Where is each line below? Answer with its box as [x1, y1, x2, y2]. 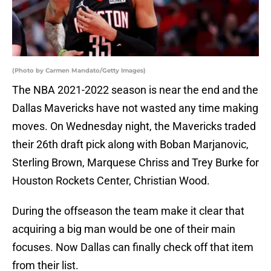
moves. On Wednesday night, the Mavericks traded [12, 120, 256, 133]
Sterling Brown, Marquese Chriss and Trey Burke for [12, 156, 259, 169]
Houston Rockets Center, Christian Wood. [12, 174, 210, 188]
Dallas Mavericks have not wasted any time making [12, 102, 258, 115]
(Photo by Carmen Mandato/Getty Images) [12, 67, 146, 75]
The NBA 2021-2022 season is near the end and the [12, 83, 258, 97]
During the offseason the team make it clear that [12, 204, 244, 218]
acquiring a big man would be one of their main [12, 223, 235, 236]
